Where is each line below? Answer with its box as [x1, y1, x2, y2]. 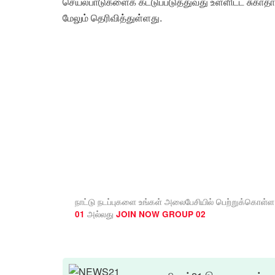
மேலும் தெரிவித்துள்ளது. [63, 10, 162, 25]
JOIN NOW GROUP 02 [116, 207, 206, 220]
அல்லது [85, 207, 116, 220]
